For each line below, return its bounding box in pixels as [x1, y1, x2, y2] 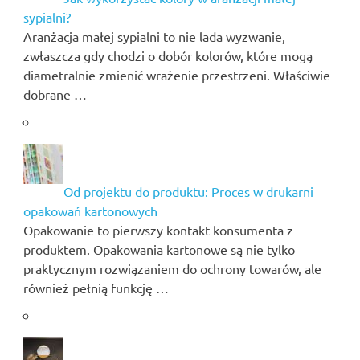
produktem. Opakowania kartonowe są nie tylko [22, 240, 295, 257]
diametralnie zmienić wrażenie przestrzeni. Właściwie [22, 66, 330, 83]
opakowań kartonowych [22, 202, 157, 219]
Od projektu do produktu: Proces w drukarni [63, 182, 313, 199]
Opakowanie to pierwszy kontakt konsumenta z [22, 221, 293, 238]
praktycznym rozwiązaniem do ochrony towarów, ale [22, 260, 321, 276]
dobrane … [22, 85, 87, 102]
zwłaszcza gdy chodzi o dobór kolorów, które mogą [22, 47, 313, 63]
